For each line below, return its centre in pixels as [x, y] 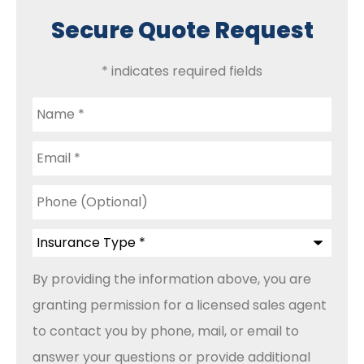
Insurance [63, 234]
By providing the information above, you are [172, 279]
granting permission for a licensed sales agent [180, 305]
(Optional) [65, 203]
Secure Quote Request [182, 30]
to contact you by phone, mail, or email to [166, 331]
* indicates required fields [182, 71]
